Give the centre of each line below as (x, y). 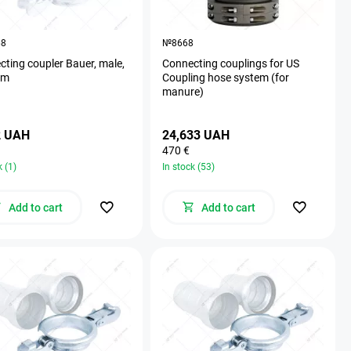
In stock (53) (188, 166)
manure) (183, 91)
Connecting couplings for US (231, 63)
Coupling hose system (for (226, 77)
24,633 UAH (196, 135)
